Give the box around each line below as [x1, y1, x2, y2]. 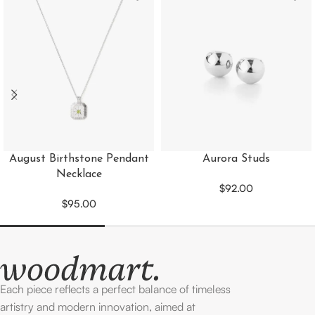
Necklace [56, 169, 102, 181]
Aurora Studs [202, 153, 270, 165]
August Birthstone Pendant [8, 153, 149, 165]
